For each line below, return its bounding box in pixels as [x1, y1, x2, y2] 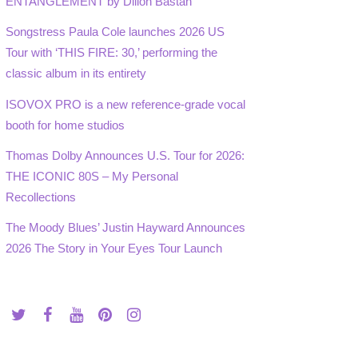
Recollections [6, 189, 77, 204]
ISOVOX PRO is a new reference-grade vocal [6, 97, 246, 111]
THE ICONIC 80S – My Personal [6, 169, 179, 183]
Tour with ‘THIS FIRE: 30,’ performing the [6, 46, 218, 60]
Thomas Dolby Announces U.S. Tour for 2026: [6, 148, 245, 162]
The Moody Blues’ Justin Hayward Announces [6, 220, 246, 234]
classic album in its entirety [6, 66, 147, 81]
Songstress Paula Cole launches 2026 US [6, 25, 225, 39]
